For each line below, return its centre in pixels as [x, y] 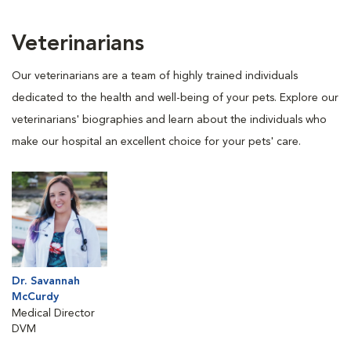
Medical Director [53, 313]
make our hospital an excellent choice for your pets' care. [156, 142]
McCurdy [35, 297]
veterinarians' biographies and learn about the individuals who [169, 120]
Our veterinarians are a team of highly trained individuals [155, 76]
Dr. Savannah [46, 281]
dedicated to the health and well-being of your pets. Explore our [175, 98]
